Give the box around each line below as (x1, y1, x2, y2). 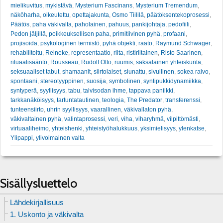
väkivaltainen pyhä (10, 115, 61, 122)
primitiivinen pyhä (112, 30, 160, 37)
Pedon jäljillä (10, 30, 46, 37)
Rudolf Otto (81, 58, 111, 66)
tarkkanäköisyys (10, 96, 54, 104)
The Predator (127, 96, 162, 104)
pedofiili (168, 20, 190, 28)
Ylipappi (10, 134, 33, 141)
